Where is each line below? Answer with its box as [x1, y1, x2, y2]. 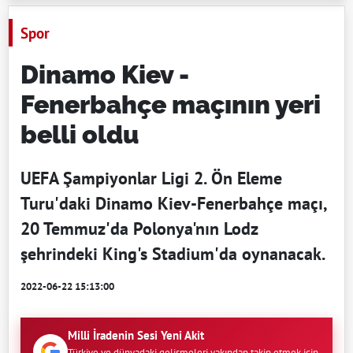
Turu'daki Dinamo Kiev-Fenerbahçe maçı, [20, 192, 327, 214]
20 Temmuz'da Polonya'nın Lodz [20, 217, 258, 240]
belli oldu [20, 120, 139, 149]
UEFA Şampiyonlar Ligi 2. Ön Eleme [20, 167, 282, 189]
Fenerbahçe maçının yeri [20, 90, 321, 119]
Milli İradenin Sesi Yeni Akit [68, 328, 204, 343]
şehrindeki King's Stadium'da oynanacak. [20, 243, 325, 265]
